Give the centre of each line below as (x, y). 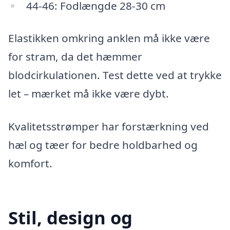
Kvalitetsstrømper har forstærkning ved (109, 127)
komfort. (30, 164)
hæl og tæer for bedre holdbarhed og (103, 145)
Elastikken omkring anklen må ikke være (109, 38)
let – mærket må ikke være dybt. (89, 94)
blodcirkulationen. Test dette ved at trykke (115, 75)
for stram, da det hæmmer (75, 57)
